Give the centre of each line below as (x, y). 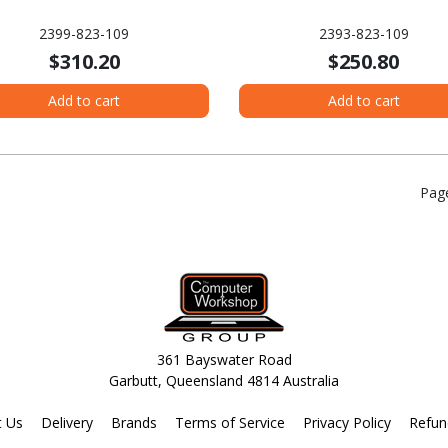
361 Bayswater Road (224, 360)
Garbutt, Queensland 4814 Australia (224, 381)
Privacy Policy (347, 423)
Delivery (67, 423)
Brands (134, 423)
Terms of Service (230, 423)
